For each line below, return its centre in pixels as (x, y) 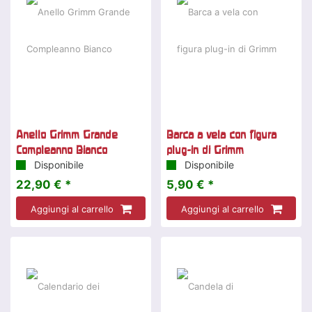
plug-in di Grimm (205, 150)
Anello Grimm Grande (67, 135)
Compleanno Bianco (62, 150)
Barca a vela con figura (221, 135)
